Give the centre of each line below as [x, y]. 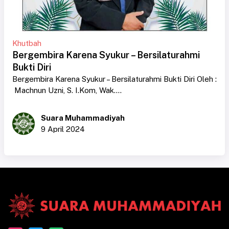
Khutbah [27, 43]
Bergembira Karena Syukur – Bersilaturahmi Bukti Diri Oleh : [114, 79]
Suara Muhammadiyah [83, 118]
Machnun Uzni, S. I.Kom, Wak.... [67, 90]
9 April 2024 [63, 129]
